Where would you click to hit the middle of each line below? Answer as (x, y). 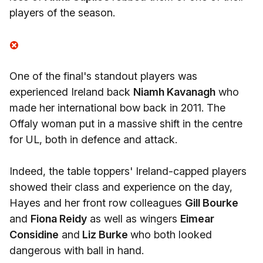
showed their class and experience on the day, (121, 187)
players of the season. (62, 13)
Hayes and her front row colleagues (97, 203)
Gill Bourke (212, 203)
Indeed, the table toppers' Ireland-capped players (128, 171)
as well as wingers (134, 219)
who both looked (171, 235)
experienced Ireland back (71, 92)
